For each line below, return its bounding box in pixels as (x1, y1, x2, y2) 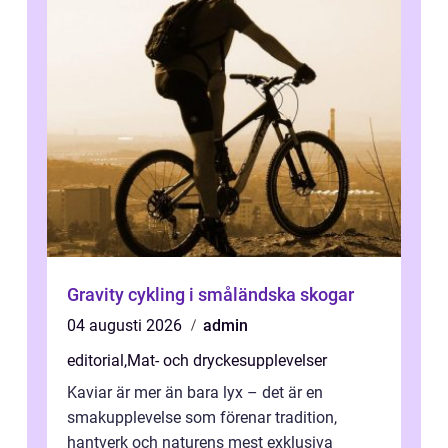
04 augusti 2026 (67, 316, 186, 336)
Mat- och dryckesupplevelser (127, 351, 327, 371)
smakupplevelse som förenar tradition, (67, 408, 337, 428)
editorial (67, 351, 124, 371)
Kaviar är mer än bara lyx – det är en (67, 383, 323, 403)
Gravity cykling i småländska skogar (67, 284, 354, 306)
